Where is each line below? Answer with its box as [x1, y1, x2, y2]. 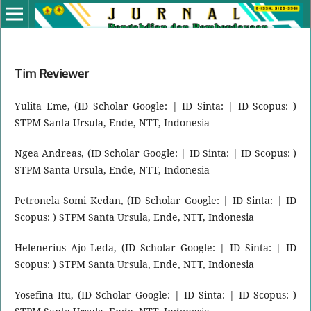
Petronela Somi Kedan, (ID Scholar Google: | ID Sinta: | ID [14, 194, 297, 207]
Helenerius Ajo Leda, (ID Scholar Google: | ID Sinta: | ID [14, 241, 297, 255]
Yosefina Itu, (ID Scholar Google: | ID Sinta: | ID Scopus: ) [14, 288, 297, 302]
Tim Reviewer [14, 63, 89, 83]
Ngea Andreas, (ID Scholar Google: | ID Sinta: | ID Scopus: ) [14, 146, 297, 160]
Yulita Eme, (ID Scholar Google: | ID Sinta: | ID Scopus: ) [14, 99, 297, 112]
